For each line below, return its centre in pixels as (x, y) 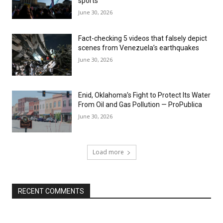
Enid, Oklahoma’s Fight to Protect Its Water (144, 95)
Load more (108, 152)
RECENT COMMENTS (51, 191)
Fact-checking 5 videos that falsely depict (143, 38)
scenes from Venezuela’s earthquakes (139, 48)
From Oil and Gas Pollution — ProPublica (140, 105)
